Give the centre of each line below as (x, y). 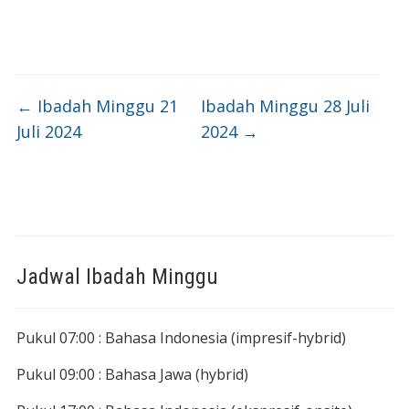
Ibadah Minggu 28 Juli (285, 106)
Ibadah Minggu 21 (105, 106)
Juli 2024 (48, 132)
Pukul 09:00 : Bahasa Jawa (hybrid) (132, 375)
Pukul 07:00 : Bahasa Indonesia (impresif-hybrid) (181, 338)
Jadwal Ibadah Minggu (117, 277)
